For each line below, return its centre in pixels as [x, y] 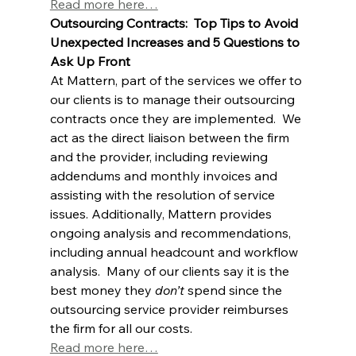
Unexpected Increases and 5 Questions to [176, 42]
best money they [102, 290]
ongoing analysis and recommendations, [172, 232]
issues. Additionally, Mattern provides [162, 213]
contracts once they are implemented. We [177, 118]
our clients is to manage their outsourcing [174, 99]
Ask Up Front [90, 61]
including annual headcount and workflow [175, 252]
